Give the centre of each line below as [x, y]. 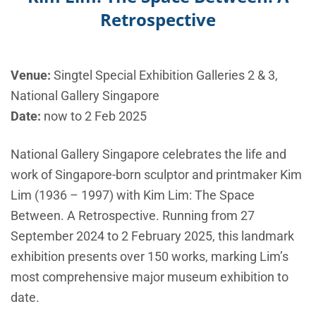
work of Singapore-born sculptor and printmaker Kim [156, 175]
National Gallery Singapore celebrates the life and [148, 154]
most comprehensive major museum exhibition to [150, 277]
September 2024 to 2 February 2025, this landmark [152, 236]
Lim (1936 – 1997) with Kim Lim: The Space [133, 195]
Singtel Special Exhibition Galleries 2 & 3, [164, 75]
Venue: [31, 75]
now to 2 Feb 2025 [94, 116]
